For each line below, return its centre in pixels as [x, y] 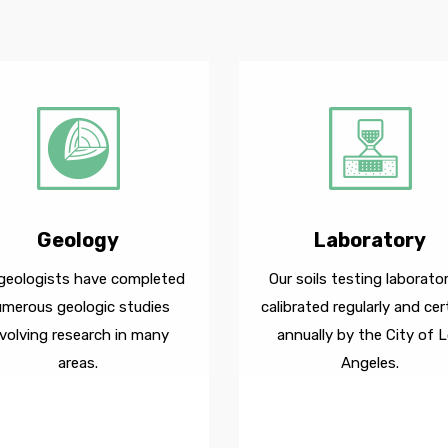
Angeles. [370, 363]
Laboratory [370, 240]
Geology [77, 240]
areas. [77, 363]
